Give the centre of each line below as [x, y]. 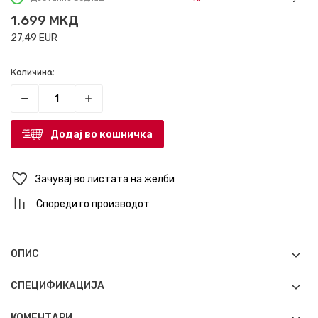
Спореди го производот [93, 204]
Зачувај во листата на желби [105, 179]
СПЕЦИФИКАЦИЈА [57, 286]
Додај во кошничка [102, 135]
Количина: [33, 73]
